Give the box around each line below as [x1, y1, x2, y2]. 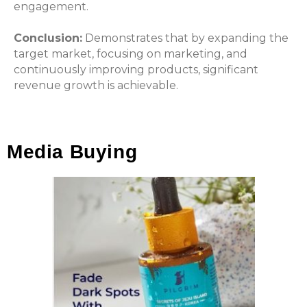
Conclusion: [14, 32, 82, 45]
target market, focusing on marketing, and [14, 47, 247, 61]
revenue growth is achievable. [14, 79, 178, 93]
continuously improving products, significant [14, 63, 258, 77]
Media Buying [7, 141, 138, 163]
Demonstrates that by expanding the [82, 32, 288, 45]
